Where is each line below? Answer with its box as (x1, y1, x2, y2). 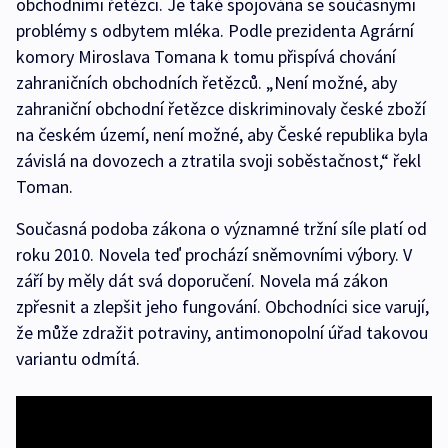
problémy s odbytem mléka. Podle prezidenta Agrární (16, 19, 414, 43)
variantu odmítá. (16, 347, 140, 371)
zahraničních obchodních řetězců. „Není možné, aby (16, 71, 397, 95)
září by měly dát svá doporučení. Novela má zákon (16, 269, 388, 293)
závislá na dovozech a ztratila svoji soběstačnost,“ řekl (16, 149, 421, 173)
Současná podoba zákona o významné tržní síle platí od (16, 217, 427, 241)
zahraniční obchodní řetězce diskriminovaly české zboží (16, 97, 426, 121)
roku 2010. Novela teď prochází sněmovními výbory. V (16, 243, 412, 267)
